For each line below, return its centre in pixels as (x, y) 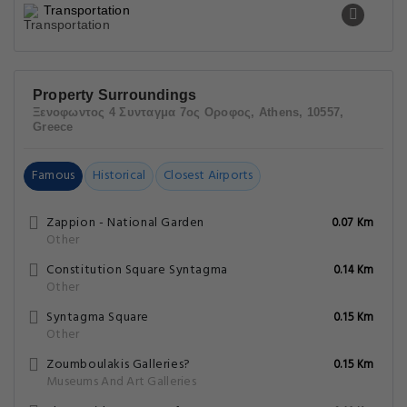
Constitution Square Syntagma (137, 270)
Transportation (87, 10)
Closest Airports (208, 176)
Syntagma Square (98, 318)
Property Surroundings (115, 95)
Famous (54, 176)
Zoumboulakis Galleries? (119, 365)
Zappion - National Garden (125, 223)
